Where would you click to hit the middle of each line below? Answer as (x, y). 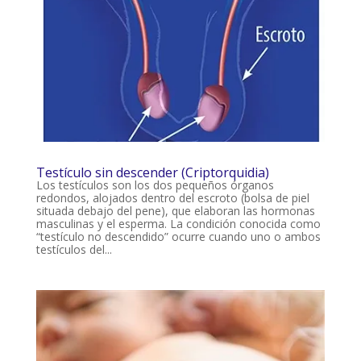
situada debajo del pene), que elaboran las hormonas (175, 210)
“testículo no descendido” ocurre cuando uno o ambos (178, 236)
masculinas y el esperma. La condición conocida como (178, 223)
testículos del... (74, 249)
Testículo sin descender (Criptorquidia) (152, 172)
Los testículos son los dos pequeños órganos (155, 185)
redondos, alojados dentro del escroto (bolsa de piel (172, 197)
